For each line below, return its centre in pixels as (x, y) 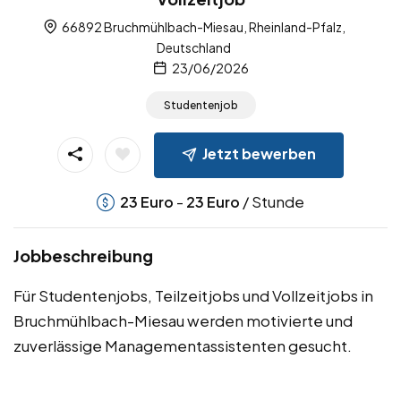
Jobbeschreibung (83, 256)
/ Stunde (272, 202)
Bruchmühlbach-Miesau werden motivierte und (183, 321)
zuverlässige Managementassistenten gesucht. (183, 346)
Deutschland (194, 48)
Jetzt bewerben (259, 154)
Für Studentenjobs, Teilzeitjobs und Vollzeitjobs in (193, 296)
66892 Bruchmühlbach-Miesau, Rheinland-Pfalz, (202, 27)
